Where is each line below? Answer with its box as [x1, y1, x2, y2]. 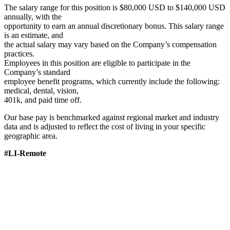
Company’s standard [4, 67, 70, 76]
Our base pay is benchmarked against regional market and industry [4, 112, 219, 122]
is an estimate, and [4, 30, 63, 40]
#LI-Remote [4, 148, 48, 158]
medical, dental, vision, [4, 86, 79, 95]
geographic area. [4, 131, 57, 140]
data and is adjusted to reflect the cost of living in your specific [4, 122, 205, 131]
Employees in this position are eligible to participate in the [4, 58, 190, 67]
